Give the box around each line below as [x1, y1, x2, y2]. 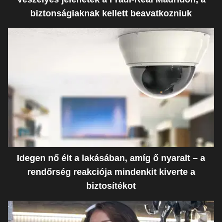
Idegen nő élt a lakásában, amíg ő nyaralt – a [17, 153, 205, 163]
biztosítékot [86, 180, 136, 191]
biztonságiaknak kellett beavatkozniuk [30, 8, 192, 18]
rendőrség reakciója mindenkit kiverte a [27, 166, 195, 177]
